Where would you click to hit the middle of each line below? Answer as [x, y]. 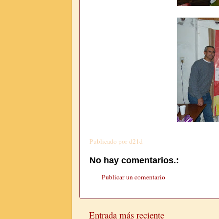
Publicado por [109, 142]
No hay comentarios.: [134, 161]
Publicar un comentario [133, 177]
